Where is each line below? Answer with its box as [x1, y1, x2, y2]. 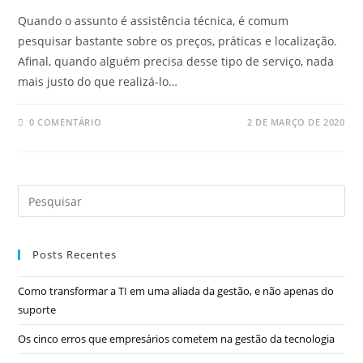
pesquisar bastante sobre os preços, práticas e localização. [18, 33, 338, 49]
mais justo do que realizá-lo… [18, 74, 178, 89]
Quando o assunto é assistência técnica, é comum [18, 13, 289, 28]
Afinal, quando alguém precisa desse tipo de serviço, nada [18, 53, 335, 69]
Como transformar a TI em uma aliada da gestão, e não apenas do [18, 284, 335, 298]
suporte [18, 302, 57, 317]
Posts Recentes [32, 247, 117, 262]
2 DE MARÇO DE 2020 [246, 116, 345, 128]
